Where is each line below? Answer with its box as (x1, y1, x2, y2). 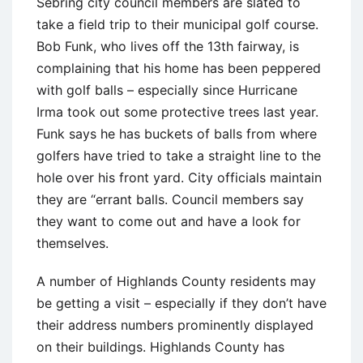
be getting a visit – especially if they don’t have (36, 294, 327, 311)
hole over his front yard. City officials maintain (36, 169, 322, 186)
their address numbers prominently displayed (36, 316, 314, 333)
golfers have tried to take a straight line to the (36, 147, 321, 164)
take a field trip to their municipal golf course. (36, 15, 318, 32)
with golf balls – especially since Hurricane (36, 81, 297, 98)
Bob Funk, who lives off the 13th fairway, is (36, 37, 299, 54)
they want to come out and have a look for (36, 212, 301, 229)
